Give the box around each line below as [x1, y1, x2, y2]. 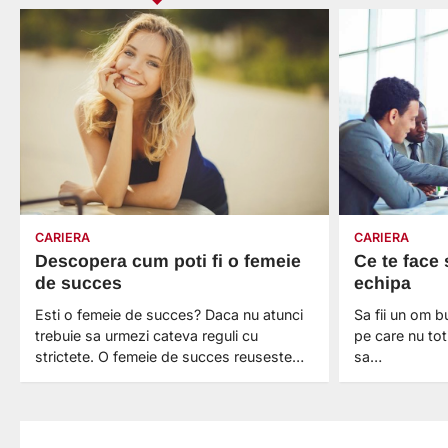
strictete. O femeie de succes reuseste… [35, 348, 304, 366]
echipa [354, 273, 412, 294]
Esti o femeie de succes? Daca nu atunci [35, 306, 303, 324]
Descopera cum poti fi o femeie [35, 251, 301, 272]
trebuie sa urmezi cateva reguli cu [35, 327, 258, 345]
